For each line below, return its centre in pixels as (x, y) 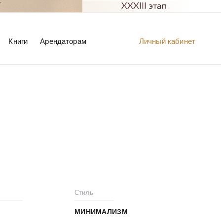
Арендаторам (63, 41)
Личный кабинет (167, 41)
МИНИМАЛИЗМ (101, 212)
